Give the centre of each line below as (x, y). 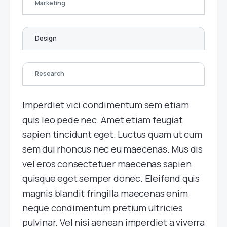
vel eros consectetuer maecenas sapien (107, 164)
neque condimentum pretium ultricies (103, 208)
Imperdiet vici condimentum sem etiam (106, 105)
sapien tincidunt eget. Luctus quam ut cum (112, 134)
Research (50, 74)
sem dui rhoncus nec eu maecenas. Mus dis (112, 149)
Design (46, 38)
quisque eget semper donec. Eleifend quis (111, 178)
